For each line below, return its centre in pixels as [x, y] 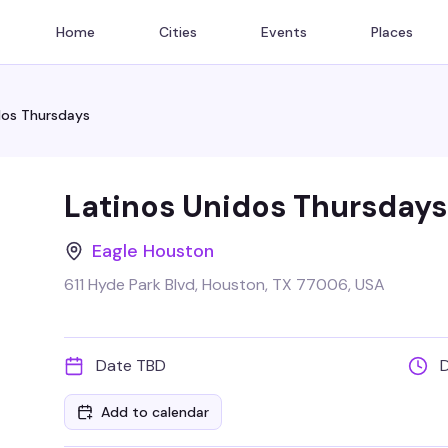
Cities [178, 32]
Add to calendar [155, 412]
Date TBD [131, 365]
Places [392, 32]
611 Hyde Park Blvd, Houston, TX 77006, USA [224, 284]
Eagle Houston [153, 251]
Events [284, 32]
